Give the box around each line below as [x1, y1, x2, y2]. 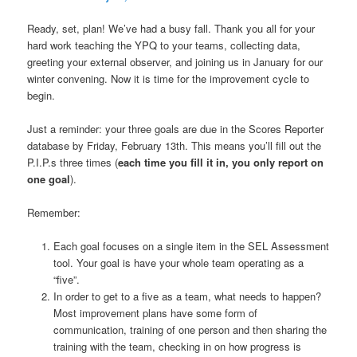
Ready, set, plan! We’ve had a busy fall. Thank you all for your [27, 20, 316, 36]
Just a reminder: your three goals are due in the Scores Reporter [27, 120, 324, 136]
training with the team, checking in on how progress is [53, 339, 301, 355]
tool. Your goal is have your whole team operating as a [53, 255, 304, 271]
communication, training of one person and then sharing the [53, 322, 327, 338]
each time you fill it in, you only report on [118, 154, 324, 170]
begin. [27, 87, 56, 103]
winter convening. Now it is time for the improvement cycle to [27, 70, 310, 86]
